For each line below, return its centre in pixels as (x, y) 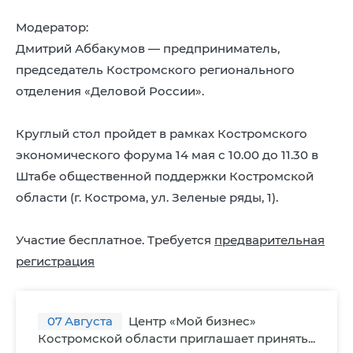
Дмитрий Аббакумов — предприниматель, (148, 48)
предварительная (269, 240)
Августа (89, 321)
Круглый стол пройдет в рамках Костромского (162, 133)
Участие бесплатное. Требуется (115, 240)
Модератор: (52, 27)
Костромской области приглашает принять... (176, 338)
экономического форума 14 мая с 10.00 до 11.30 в (167, 154)
